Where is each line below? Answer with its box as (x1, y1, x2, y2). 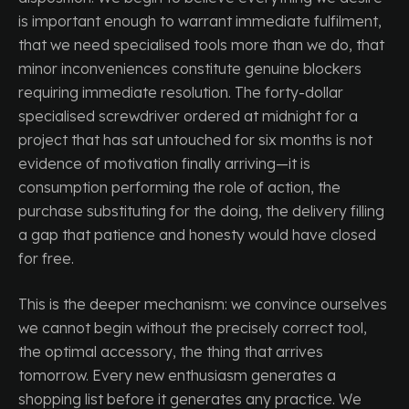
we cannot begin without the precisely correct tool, (18, 319, 367, 337)
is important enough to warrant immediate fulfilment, (18, 12, 382, 30)
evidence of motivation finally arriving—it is (18, 154, 310, 173)
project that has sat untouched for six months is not (18, 131, 372, 149)
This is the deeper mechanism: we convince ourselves (18, 295, 387, 313)
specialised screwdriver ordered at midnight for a (18, 107, 358, 125)
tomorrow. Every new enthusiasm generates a (18, 366, 336, 384)
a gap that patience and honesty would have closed (18, 225, 376, 244)
